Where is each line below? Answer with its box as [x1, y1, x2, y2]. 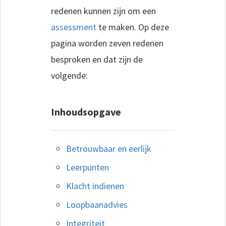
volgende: [51, 69, 88, 81]
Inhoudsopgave [51, 105, 121, 118]
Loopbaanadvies [66, 198, 128, 210]
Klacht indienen [66, 180, 124, 192]
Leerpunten [66, 161, 109, 173]
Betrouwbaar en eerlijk [66, 142, 151, 154]
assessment [51, 21, 96, 33]
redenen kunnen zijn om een [51, 5, 156, 17]
